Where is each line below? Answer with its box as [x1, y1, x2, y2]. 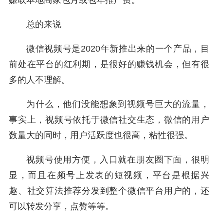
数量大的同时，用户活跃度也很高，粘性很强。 [9, 130, 193, 141]
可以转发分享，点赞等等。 [9, 201, 114, 212]
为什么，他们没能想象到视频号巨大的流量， [26, 99, 209, 109]
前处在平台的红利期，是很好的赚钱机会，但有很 [9, 59, 209, 70]
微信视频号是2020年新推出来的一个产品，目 [26, 44, 209, 54]
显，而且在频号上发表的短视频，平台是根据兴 [9, 170, 209, 181]
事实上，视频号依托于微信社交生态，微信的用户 [9, 115, 209, 125]
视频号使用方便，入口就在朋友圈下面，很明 [26, 155, 209, 165]
